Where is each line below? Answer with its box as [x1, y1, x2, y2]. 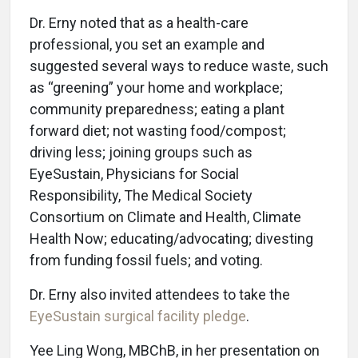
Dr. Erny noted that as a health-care [30, 14, 249, 32]
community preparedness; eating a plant [30, 101, 284, 118]
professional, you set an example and [30, 36, 265, 54]
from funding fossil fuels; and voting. [30, 252, 266, 269]
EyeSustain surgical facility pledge [30, 308, 246, 325]
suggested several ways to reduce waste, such [30, 58, 328, 75]
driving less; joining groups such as [30, 144, 253, 161]
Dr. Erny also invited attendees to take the [30, 286, 290, 304]
